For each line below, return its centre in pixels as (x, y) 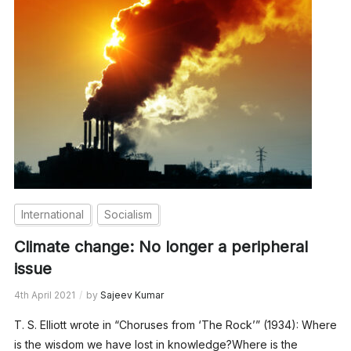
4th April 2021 (44, 295)
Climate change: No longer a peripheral (161, 246)
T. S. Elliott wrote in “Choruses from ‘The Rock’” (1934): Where (175, 324)
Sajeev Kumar (132, 295)
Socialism (128, 214)
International (52, 214)
